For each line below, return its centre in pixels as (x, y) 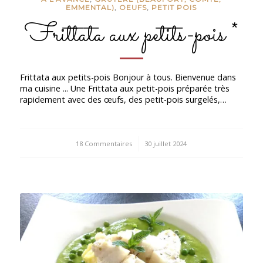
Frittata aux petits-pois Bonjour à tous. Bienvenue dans (128, 77)
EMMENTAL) (90, 7)
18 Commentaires (104, 144)
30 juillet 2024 (166, 144)
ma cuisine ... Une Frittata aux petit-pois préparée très (124, 89)
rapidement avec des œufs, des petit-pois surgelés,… (123, 100)
